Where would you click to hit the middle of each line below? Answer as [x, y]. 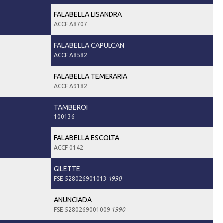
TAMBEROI [70, 107]
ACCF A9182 [70, 86]
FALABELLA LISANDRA [88, 14]
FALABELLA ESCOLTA [86, 138]
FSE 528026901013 [81, 178]
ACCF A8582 [70, 55]
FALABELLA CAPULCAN [89, 45]
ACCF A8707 [70, 24]
